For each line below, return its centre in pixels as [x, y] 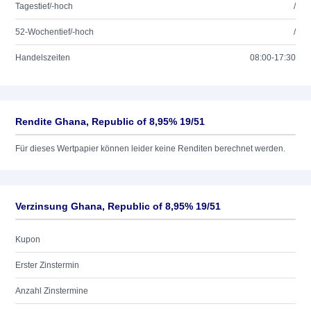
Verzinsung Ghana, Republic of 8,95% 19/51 [118, 206]
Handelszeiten [43, 58]
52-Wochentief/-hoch [54, 32]
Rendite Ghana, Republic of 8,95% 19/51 [110, 121]
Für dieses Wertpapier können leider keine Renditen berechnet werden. [150, 149]
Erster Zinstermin [47, 265]
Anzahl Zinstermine [52, 291]
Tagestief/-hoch [44, 6]
